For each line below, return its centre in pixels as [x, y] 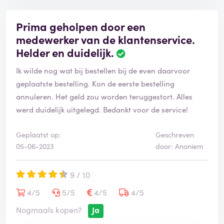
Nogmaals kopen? [49, 210]
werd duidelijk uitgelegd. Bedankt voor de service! [102, 109]
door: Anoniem [179, 146]
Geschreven [174, 135]
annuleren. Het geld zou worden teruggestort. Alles [104, 96]
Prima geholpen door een [81, 26]
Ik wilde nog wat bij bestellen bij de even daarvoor [103, 70]
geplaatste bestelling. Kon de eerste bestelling [95, 83]
